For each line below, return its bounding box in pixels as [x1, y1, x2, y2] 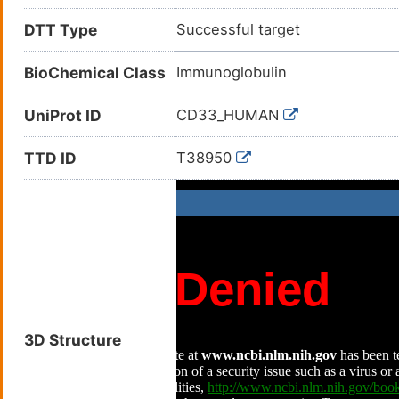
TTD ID [24, 149, 77, 168]
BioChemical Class [24, 63, 166, 83]
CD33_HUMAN [176, 106, 283, 125]
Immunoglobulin [176, 63, 287, 82]
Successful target [176, 20, 300, 39]
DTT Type [24, 20, 97, 40]
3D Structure [24, 330, 121, 350]
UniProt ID [24, 106, 102, 126]
